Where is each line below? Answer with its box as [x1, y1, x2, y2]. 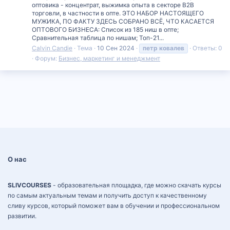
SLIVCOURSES [8, 181, 51, 189]
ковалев [159, 44, 184, 52]
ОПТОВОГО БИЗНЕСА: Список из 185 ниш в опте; [32, 26, 179, 34]
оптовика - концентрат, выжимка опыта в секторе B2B [32, 1, 194, 9]
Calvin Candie [32, 44, 72, 52]
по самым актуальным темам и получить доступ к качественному [8, 191, 207, 199]
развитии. [8, 212, 36, 220]
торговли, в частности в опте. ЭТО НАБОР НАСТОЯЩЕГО [32, 9, 204, 17]
